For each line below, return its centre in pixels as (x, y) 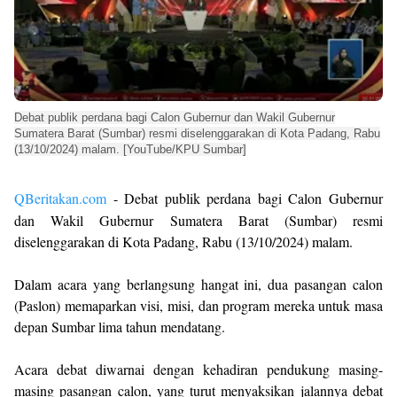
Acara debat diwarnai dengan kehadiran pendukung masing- (198, 369)
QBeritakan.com (60, 198)
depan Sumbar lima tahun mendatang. (120, 327)
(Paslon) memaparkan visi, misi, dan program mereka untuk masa (198, 305)
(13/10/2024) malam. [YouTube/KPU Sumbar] (130, 149)
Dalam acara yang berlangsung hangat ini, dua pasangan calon (198, 284)
